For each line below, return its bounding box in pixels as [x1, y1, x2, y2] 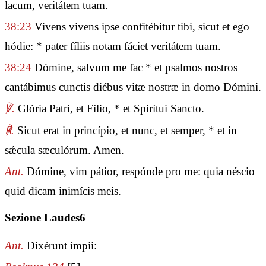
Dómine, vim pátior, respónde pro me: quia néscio [24, 164, 255, 178]
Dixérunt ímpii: [24, 239, 97, 252]
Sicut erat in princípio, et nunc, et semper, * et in [14, 123, 237, 137]
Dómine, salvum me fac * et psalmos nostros [31, 61, 237, 74]
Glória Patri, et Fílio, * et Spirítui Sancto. [15, 102, 204, 115]
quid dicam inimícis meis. [5, 184, 121, 197]
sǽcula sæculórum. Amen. [5, 143, 124, 156]
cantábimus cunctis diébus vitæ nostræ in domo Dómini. [5, 81, 261, 94]
